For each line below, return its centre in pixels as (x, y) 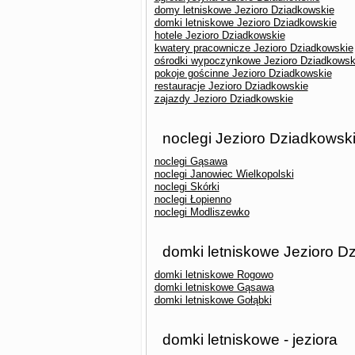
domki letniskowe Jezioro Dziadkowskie (245, 23)
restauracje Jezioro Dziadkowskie (231, 86)
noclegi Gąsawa (191, 161)
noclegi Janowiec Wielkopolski (224, 174)
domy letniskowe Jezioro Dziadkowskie (244, 10)
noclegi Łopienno (193, 199)
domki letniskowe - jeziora (250, 340)
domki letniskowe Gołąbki (213, 300)
